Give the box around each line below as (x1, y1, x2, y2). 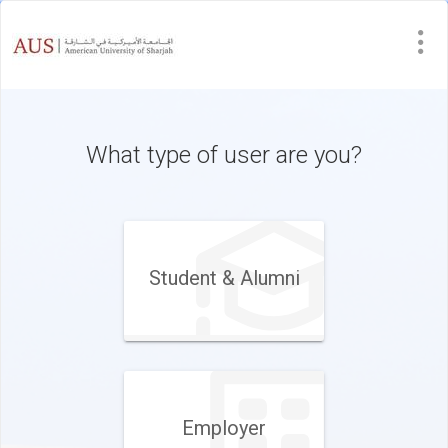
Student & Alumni (148, 266, 300, 290)
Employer (182, 416, 266, 440)
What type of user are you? (86, 141, 362, 169)
